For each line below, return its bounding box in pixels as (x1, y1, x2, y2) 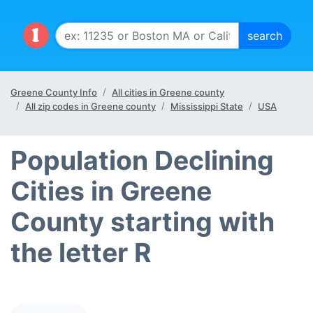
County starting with (10, 206, 275, 238)
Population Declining (10, 145, 274, 176)
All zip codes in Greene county (25, 101, 156, 112)
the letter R (10, 237, 152, 268)
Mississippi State (170, 101, 243, 112)
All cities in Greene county (112, 87, 224, 98)
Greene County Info (10, 87, 97, 98)
